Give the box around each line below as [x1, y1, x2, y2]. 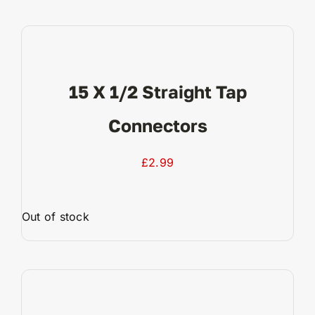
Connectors [108, 115, 207, 137]
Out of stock [21, 210, 89, 224]
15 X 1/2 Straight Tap [68, 81, 247, 103]
